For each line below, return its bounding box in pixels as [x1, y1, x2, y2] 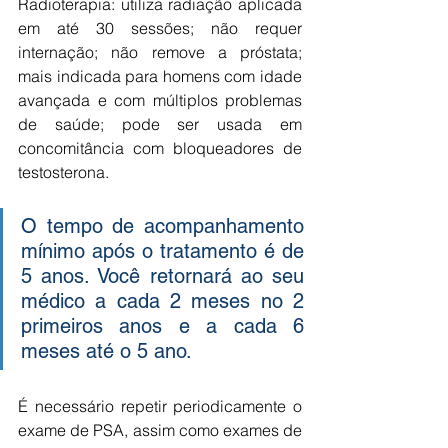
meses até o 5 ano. [21, 339, 192, 363]
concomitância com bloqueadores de [18, 138, 302, 158]
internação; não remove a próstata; [18, 42, 302, 62]
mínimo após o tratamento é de [21, 239, 304, 263]
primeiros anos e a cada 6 [21, 314, 304, 338]
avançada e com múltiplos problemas [18, 90, 302, 110]
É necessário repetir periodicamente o [18, 396, 302, 416]
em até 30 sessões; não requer [18, 18, 302, 38]
